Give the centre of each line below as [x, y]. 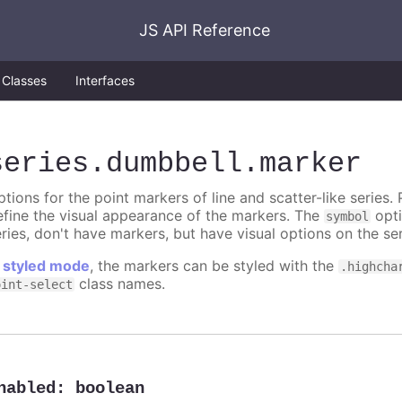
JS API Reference [205, 30]
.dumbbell [166, 164]
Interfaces [105, 80]
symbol [348, 217]
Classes [24, 80]
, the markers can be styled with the [214, 266]
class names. [120, 284]
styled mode [47, 266]
